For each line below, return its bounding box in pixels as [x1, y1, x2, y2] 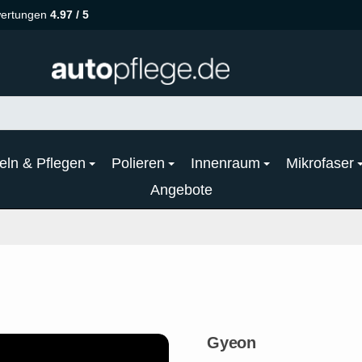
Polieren [112, 154, 165, 171]
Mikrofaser [286, 154, 354, 171]
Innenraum [191, 154, 260, 171]
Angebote [149, 181, 213, 198]
